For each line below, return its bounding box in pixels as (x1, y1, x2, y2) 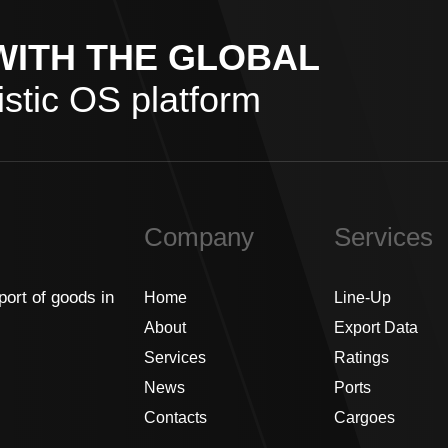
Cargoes (334, 409, 395, 426)
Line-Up (334, 289, 391, 306)
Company (144, 222, 254, 252)
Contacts (144, 409, 207, 426)
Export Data (334, 319, 418, 336)
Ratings (334, 349, 389, 366)
